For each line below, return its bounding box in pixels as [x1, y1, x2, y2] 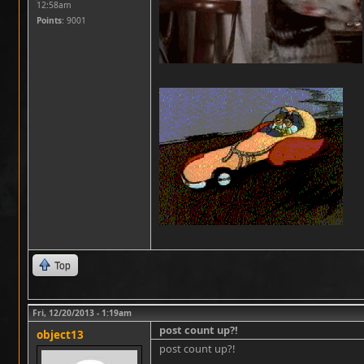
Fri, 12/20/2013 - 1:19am [32, 307, 132, 318]
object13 [37, 327, 84, 342]
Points [37, 15, 62, 26]
